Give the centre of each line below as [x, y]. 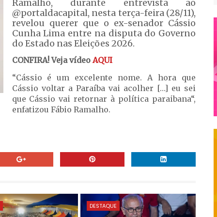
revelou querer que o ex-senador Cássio [104, 23]
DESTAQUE [103, 206]
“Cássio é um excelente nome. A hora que [104, 77]
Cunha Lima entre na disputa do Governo [104, 33]
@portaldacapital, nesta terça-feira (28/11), [104, 13]
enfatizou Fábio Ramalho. [61, 109]
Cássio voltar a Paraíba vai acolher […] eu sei [104, 88]
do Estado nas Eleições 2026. [73, 43]
